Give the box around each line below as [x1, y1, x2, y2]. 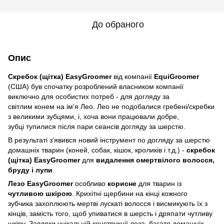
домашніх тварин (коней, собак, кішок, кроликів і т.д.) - [8, 145, 186, 154]
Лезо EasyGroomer [8, 179, 73, 187]
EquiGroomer [154, 72, 199, 80]
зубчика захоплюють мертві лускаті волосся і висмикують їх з [8, 199, 207, 207]
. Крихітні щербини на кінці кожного [72, 189, 187, 197]
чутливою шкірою [8, 189, 72, 197]
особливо [73, 179, 107, 187]
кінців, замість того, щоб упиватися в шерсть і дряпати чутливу [8, 209, 212, 217]
